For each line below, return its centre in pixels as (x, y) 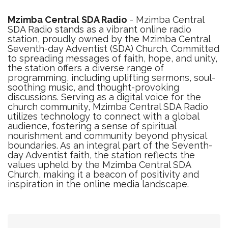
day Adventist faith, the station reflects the (101, 155)
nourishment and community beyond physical (107, 136)
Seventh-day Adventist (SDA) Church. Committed (113, 49)
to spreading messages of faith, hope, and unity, (112, 58)
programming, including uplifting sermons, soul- (111, 78)
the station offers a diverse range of (86, 68)
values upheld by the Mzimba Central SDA (99, 165)
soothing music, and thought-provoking (93, 87)
